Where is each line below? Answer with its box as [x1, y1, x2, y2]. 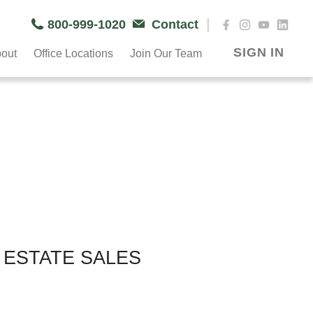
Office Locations [33, 47, 113, 59]
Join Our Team [129, 47, 202, 59]
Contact [152, 17, 203, 31]
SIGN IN [233, 45, 284, 59]
